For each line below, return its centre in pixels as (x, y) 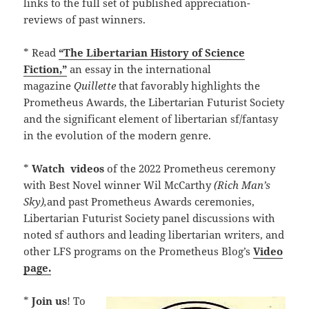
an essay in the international (139, 69)
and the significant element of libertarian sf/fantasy (151, 119)
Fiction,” (46, 69)
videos (89, 169)
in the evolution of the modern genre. (118, 136)
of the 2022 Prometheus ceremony (191, 169)
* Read (41, 53)
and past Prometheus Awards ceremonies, (151, 202)
